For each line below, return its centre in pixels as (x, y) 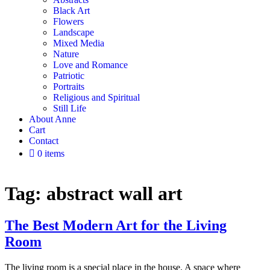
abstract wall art (115, 193)
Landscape (74, 33)
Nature (66, 54)
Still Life (70, 108)
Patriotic (69, 76)
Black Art (71, 11)
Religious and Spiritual (96, 98)
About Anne (52, 119)
